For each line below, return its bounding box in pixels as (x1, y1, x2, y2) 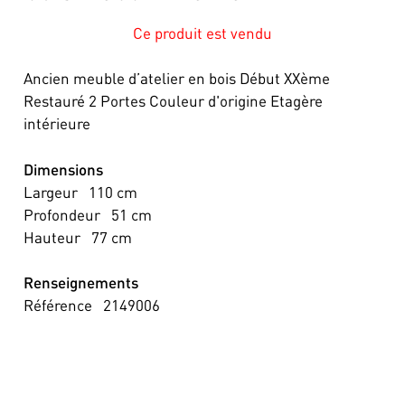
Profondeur (23, 203, 100, 224)
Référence (23, 295, 92, 315)
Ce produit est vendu (133, 22, 272, 42)
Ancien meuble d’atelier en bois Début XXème (23, 68, 330, 88)
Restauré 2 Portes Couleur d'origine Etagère (23, 90, 323, 110)
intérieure (23, 113, 90, 133)
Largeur (23, 181, 78, 202)
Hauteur (23, 226, 80, 247)
